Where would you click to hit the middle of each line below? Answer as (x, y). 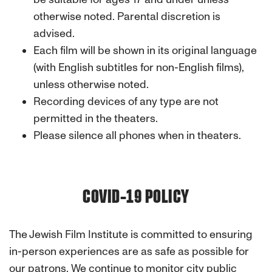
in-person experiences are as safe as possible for (129, 251)
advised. (54, 33)
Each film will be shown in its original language (145, 50)
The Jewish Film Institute (70, 234)
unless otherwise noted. (91, 84)
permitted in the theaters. (96, 118)
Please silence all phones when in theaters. (137, 135)
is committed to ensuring (192, 234)
